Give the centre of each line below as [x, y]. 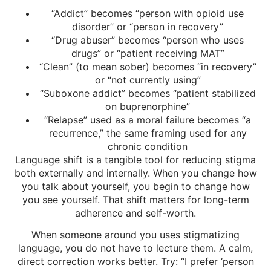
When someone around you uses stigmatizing [135, 235]
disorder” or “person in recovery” [148, 26]
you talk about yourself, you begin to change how [135, 186]
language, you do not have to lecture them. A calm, [135, 248]
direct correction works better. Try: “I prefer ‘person [135, 262]
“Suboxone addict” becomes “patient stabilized [148, 93]
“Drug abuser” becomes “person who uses [148, 40]
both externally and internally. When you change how [135, 173]
